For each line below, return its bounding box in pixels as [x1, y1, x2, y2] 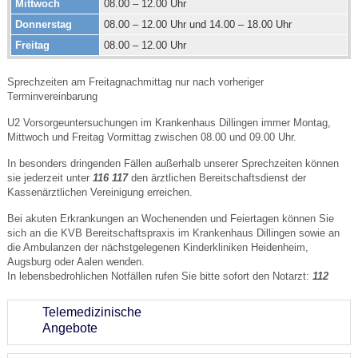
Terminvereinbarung [6, 89, 97, 102]
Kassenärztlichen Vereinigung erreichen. [6, 185, 193, 198]
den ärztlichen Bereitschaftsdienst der [127, 171, 306, 184]
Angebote [42, 320, 97, 335]
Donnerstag [14, 18, 72, 30]
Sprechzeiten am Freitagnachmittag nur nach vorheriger [6, 75, 264, 88]
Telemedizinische [42, 304, 141, 319]
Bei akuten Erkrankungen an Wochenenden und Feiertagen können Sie [6, 212, 334, 225]
